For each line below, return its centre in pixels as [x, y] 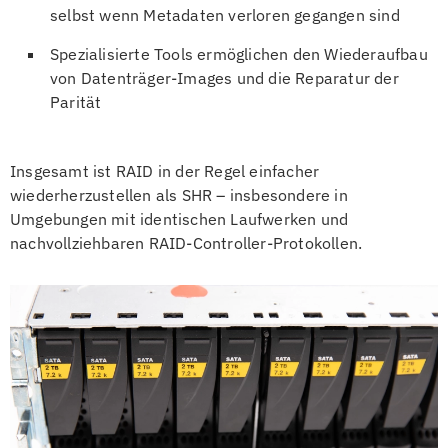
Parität [76, 101]
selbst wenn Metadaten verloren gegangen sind [225, 14]
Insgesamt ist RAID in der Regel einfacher [165, 170]
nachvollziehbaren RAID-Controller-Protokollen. [186, 242]
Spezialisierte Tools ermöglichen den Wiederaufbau [239, 53]
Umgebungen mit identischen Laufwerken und [179, 218]
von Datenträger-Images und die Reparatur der [224, 77]
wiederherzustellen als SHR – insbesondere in [179, 194]
